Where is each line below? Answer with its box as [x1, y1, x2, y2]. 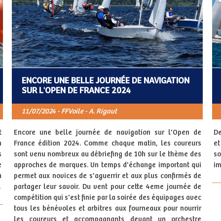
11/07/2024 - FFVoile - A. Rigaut [21, 107, 117, 115]
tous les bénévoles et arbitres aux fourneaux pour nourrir [13, 204, 202, 213]
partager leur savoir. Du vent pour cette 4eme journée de [13, 183, 202, 191]
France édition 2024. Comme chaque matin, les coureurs [13, 139, 202, 147]
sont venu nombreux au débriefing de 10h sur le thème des [13, 150, 202, 158]
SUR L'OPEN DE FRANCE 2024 [21, 85, 131, 96]
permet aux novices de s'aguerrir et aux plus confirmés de [13, 172, 202, 180]
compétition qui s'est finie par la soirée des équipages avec [13, 193, 202, 202]
